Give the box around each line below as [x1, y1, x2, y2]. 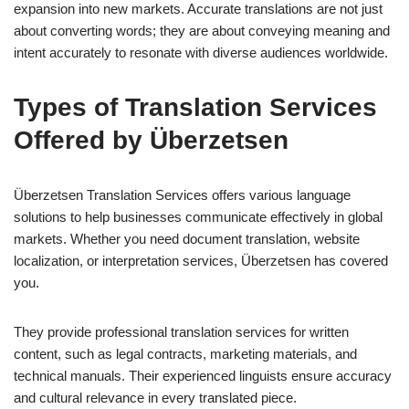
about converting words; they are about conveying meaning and [14, 22, 390, 38]
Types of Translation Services [14, 92, 377, 121]
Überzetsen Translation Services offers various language [14, 186, 351, 203]
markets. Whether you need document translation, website [14, 230, 360, 246]
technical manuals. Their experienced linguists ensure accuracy [14, 367, 392, 383]
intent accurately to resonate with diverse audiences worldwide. [14, 44, 388, 60]
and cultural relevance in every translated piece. [14, 389, 297, 405]
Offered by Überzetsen [14, 125, 288, 154]
